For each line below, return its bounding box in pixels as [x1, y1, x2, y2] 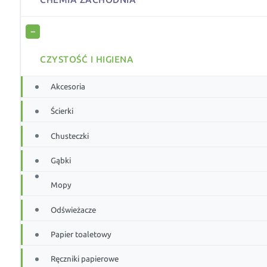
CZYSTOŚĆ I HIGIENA [40, 54, 134, 66]
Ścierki [51, 107, 74, 116]
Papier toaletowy [51, 230, 112, 239]
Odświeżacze [51, 205, 97, 215]
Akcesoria [51, 82, 86, 92]
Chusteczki [51, 131, 89, 141]
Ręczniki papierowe [51, 254, 119, 264]
